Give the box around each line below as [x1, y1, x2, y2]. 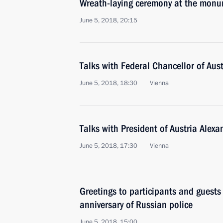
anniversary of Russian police [80, 199, 193, 211]
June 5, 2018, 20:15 [80, 16, 137, 25]
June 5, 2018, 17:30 [80, 141, 137, 150]
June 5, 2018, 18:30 [80, 79, 137, 88]
